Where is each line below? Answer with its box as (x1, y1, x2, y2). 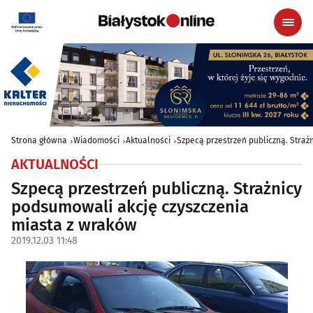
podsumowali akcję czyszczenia (11, 197, 249, 217)
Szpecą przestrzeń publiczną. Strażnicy (11, 179, 302, 199)
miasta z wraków (11, 215, 137, 235)
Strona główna (11, 136, 67, 146)
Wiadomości (73, 136, 119, 146)
